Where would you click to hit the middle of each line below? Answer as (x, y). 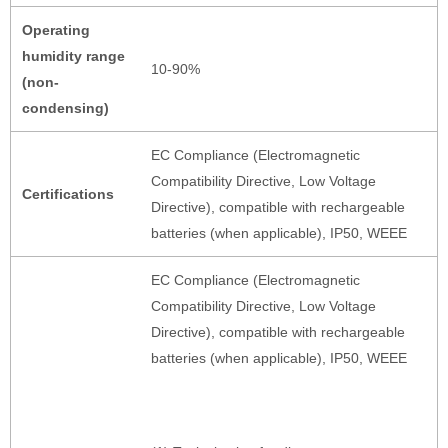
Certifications (67, 194)
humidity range (73, 56)
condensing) (65, 108)
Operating (55, 30)
